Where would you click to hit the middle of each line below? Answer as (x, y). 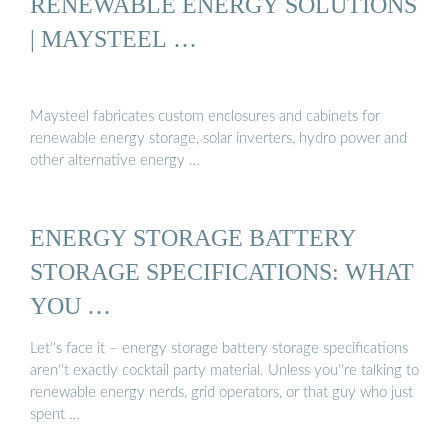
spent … (55, 415)
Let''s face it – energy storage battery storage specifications (219, 349)
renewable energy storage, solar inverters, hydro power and (218, 138)
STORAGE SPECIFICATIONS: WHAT (222, 271)
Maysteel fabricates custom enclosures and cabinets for (205, 116)
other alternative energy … (115, 160)
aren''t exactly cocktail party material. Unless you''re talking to (224, 371)
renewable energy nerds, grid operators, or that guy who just (221, 393)
